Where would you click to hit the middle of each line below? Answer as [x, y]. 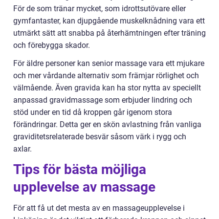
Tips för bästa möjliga [80, 170]
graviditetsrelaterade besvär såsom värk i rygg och [100, 137]
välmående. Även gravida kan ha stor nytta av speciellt [107, 88]
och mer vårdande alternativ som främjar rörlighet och [106, 76]
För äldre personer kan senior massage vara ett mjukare [109, 64]
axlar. [22, 149]
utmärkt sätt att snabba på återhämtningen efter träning [109, 33]
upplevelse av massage [84, 187]
